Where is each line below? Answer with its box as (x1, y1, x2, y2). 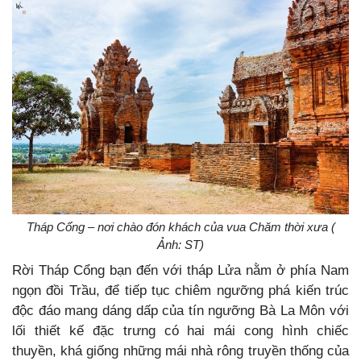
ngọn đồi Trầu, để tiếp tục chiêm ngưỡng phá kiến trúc (12, 283, 349, 299)
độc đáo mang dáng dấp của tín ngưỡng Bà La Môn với (12, 303, 349, 319)
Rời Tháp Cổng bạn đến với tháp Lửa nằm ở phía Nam (12, 263, 349, 279)
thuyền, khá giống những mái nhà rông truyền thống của (12, 343, 349, 359)
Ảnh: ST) (157, 238, 204, 252)
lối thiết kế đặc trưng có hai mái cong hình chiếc (12, 323, 349, 339)
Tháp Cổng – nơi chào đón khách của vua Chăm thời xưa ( (26, 220, 335, 234)
